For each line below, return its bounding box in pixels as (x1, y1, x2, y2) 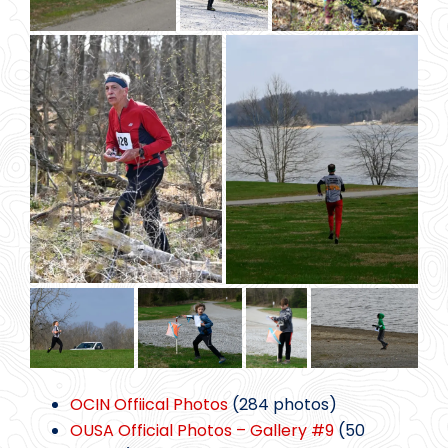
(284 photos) (228, 393, 337, 417)
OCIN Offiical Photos (70, 393, 228, 417)
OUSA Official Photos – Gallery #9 (70, 419, 334, 443)
